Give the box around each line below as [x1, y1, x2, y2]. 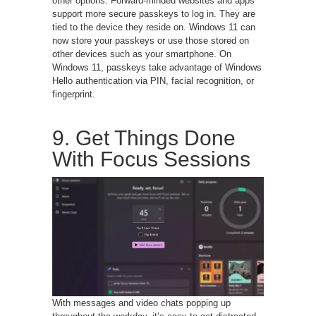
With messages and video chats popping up [52, 297, 231, 308]
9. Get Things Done [52, 126, 236, 150]
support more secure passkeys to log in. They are [52, 8, 255, 20]
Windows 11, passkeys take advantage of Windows [52, 62, 262, 73]
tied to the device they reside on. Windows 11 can [52, 22, 255, 33]
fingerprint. [52, 89, 95, 100]
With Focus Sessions [52, 147, 250, 171]
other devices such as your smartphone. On [52, 49, 231, 60]
